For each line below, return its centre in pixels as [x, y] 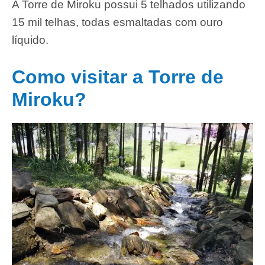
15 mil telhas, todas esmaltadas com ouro [117, 22]
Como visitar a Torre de [118, 77]
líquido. [30, 40]
